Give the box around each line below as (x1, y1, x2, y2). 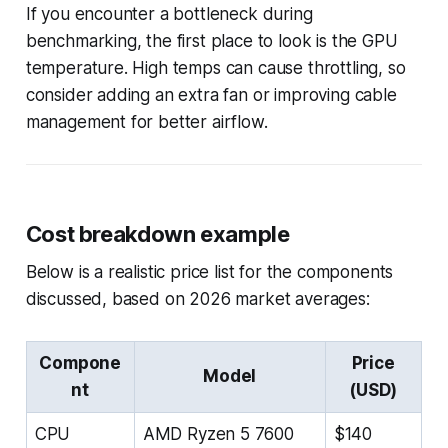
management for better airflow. (25, 111, 268, 132)
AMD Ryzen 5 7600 (142, 423, 294, 444)
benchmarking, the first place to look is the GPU (25, 30, 398, 51)
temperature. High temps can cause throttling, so (25, 57, 406, 78)
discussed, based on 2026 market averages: (25, 288, 370, 309)
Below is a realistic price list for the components (25, 261, 394, 282)
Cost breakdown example (25, 220, 290, 247)
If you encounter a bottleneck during (25, 3, 313, 24)
